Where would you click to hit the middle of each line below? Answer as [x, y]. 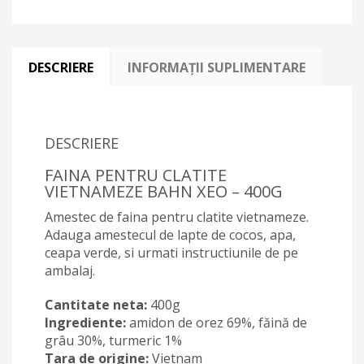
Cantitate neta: [96, 305]
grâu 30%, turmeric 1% [113, 341]
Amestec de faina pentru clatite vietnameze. [177, 217]
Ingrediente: [85, 323]
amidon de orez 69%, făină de [217, 323]
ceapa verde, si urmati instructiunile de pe [171, 253]
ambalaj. [70, 271]
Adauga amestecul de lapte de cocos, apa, [170, 235]
